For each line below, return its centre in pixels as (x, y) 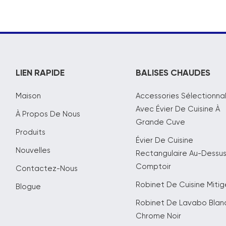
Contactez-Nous (46, 168)
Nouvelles (33, 150)
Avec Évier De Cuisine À (178, 109)
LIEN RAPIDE (40, 74)
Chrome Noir (159, 216)
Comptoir (154, 166)
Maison (28, 96)
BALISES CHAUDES (173, 74)
